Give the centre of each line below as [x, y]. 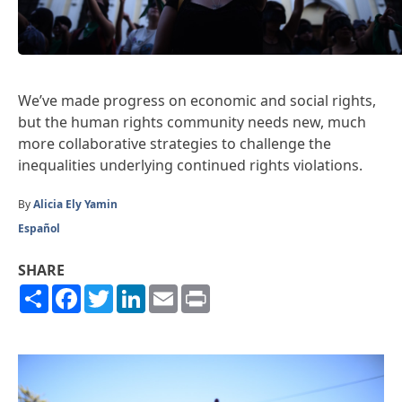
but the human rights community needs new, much [192, 122]
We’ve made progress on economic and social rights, [197, 100]
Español [39, 228]
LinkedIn [175, 291]
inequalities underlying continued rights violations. [190, 165]
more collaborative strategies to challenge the [175, 143]
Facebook [114, 291]
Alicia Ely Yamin [75, 204]
